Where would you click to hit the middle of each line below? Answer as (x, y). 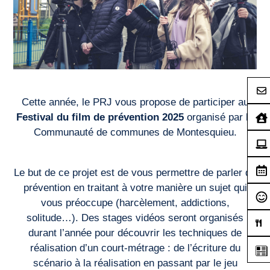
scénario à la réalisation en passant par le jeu (135, 263)
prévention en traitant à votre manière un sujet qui (135, 187)
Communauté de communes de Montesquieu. (135, 133)
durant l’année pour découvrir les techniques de (135, 233)
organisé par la (219, 118)
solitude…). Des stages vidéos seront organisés (135, 218)
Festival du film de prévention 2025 (100, 118)
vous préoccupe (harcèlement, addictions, (135, 202)
